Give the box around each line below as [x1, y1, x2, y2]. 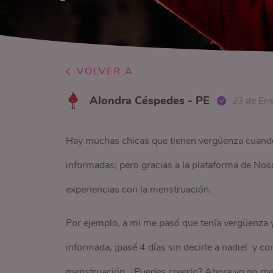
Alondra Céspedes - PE [90, 93, 210, 108]
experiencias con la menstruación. [65, 183, 211, 197]
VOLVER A [77, 65, 134, 78]
